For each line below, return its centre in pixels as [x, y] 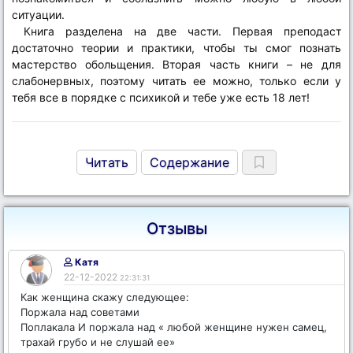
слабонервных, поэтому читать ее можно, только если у [176, 81]
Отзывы [176, 229]
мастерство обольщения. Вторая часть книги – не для [176, 64]
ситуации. [38, 15]
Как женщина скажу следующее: [105, 297]
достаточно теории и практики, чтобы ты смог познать [176, 48]
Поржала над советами [80, 312]
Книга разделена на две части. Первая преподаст [182, 31]
